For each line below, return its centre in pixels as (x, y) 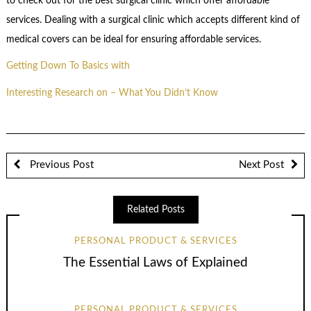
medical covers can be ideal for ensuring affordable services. (133, 39)
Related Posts (155, 210)
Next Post (261, 165)
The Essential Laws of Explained (155, 263)
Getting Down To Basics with (68, 66)
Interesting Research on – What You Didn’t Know (112, 93)
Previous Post (60, 165)
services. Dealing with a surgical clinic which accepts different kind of (153, 20)
